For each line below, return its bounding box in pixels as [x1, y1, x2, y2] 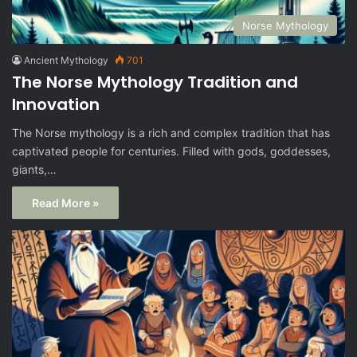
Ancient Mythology [24, 54, 108, 67]
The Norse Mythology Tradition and [12, 71, 298, 94]
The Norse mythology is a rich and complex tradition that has [12, 126, 330, 140]
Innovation [12, 93, 100, 116]
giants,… [12, 163, 57, 177]
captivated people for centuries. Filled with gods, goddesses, [12, 144, 331, 159]
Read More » [32, 196, 99, 210]
